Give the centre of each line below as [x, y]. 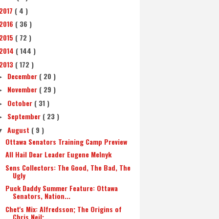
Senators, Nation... [41, 196]
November [23, 89]
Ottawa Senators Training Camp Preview [66, 141]
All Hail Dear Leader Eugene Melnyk [58, 154]
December [23, 76]
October [21, 103]
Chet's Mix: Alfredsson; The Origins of [63, 209]
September [25, 116]
